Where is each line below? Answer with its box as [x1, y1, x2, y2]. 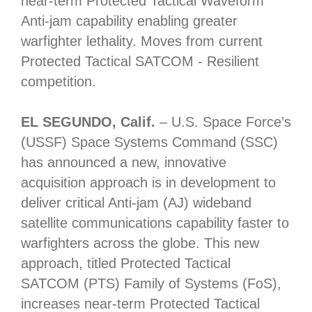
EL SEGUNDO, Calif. [21, 114, 155, 130]
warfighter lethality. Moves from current [21, 33, 263, 49]
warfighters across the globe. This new [21, 235, 259, 251]
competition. [21, 74, 96, 90]
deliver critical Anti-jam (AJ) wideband [21, 195, 251, 211]
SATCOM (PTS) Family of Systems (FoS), [21, 276, 281, 292]
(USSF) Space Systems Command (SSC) [21, 134, 278, 150]
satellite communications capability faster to [21, 215, 289, 231]
